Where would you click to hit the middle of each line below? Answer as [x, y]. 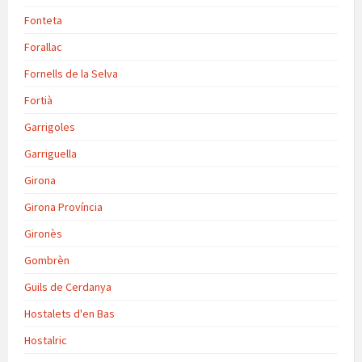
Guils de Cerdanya [68, 286]
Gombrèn [47, 260]
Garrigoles [50, 126]
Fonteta [43, 20]
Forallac [43, 46]
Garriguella [51, 153]
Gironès [43, 233]
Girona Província [63, 206]
